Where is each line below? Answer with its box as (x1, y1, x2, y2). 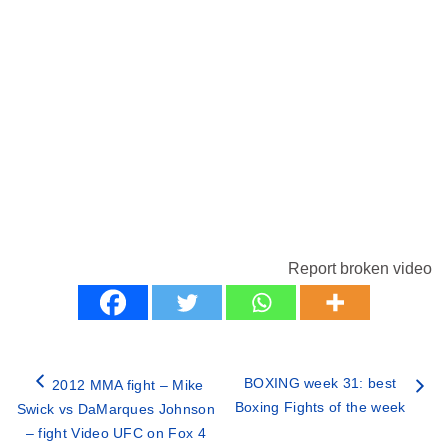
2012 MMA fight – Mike (51, 377, 204, 394)
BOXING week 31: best (243, 375, 397, 392)
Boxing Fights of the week (234, 399, 406, 416)
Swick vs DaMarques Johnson (16, 401, 215, 418)
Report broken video (288, 260, 432, 278)
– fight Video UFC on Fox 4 (25, 425, 206, 442)
